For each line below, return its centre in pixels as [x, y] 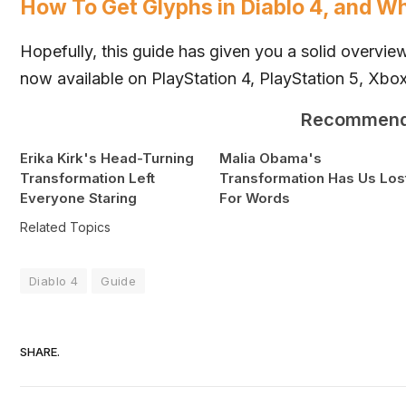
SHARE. [40, 351]
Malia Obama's [270, 159]
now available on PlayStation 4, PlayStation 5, [194, 79]
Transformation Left [87, 179]
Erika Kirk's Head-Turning [107, 159]
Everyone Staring [78, 198]
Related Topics [65, 227]
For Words [254, 198]
